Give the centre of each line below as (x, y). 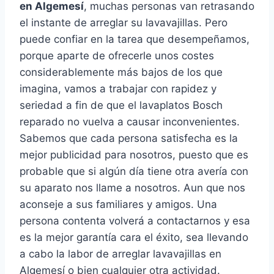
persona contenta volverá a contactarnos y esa (135, 221)
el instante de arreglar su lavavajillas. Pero (124, 23)
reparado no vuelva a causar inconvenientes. (130, 122)
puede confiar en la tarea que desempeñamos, (135, 39)
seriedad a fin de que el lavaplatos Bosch (121, 106)
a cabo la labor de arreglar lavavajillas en (120, 254)
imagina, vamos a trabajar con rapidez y (118, 89)
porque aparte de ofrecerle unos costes (117, 56)
